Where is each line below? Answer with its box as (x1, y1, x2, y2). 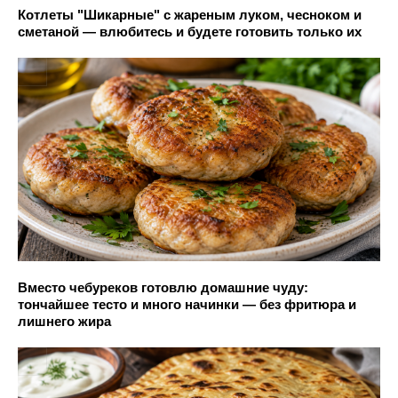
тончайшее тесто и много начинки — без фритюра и (18, 297, 356, 313)
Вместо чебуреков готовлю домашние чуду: (18, 280, 308, 296)
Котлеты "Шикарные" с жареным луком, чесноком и (18, 6, 362, 22)
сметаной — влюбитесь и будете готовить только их (18, 23, 362, 39)
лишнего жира (18, 314, 111, 330)
